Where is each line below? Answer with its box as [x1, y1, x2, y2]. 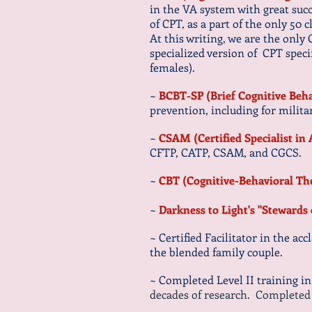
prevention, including [150, 102, 261, 117]
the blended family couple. [150, 244, 283, 259]
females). [150, 60, 195, 75]
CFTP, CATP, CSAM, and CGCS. [150, 145, 302, 159]
